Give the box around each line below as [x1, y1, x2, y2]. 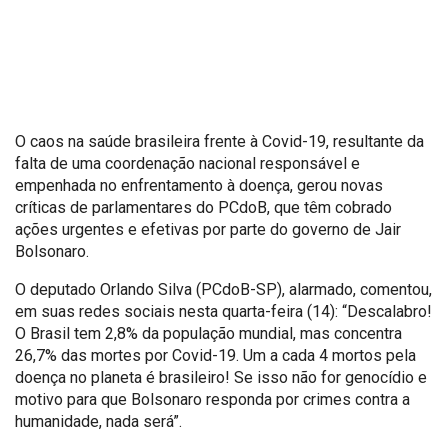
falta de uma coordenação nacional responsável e [15, 153, 360, 173]
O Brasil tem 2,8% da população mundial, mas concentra [15, 323, 402, 343]
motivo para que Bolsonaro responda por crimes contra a [15, 389, 410, 409]
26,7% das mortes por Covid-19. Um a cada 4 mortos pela [15, 345, 416, 365]
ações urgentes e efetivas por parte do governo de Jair [15, 219, 401, 239]
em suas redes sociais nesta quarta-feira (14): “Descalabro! [15, 301, 432, 321]
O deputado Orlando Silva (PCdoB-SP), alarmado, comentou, [15, 279, 432, 299]
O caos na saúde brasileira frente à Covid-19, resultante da [15, 131, 424, 151]
